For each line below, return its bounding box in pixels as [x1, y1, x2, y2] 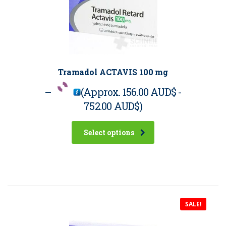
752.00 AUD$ [84, 99, 140, 113]
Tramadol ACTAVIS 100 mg [58, 67, 168, 78]
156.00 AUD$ [122, 85, 176, 99]
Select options [84, 128, 134, 138]
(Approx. [80, 85, 123, 99]
